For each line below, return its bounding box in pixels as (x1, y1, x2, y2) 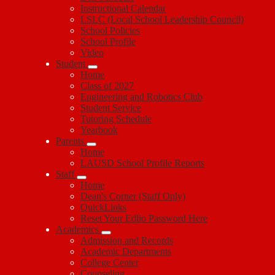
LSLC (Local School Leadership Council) (80, 14, 244, 25)
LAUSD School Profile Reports (80, 158, 204, 168)
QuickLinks (80, 202, 126, 212)
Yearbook (80, 125, 118, 135)
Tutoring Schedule (80, 114, 152, 124)
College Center (80, 257, 139, 268)
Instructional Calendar (80, 3, 166, 14)
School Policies (80, 25, 140, 36)
